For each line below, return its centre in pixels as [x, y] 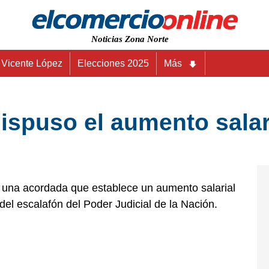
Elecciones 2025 [113, 63]
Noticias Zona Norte [130, 39]
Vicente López [32, 63]
